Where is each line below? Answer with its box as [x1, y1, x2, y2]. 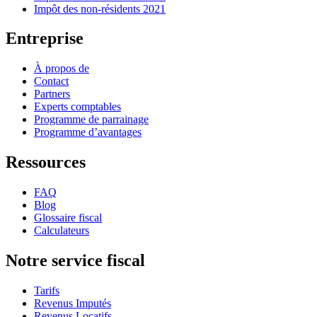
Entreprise [6, 29, 83, 48]
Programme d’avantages [34, 126, 142, 139]
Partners [34, 88, 70, 100]
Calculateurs [34, 224, 89, 237]
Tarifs [34, 284, 59, 296]
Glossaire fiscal [34, 212, 102, 224]
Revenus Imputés [34, 296, 111, 309]
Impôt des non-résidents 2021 [34, 2, 166, 15]
